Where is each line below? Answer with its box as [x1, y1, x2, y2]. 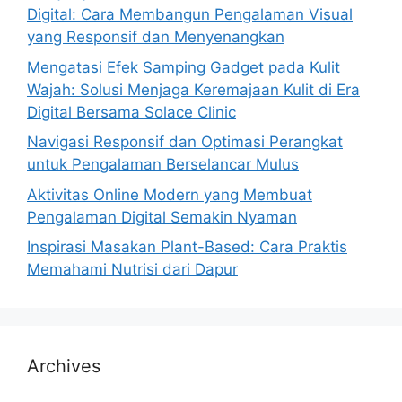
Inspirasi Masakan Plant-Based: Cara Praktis [27, 238, 347, 256]
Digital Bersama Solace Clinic [27, 102, 236, 121]
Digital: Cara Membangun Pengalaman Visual [27, 5, 353, 23]
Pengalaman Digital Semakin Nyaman [27, 207, 297, 226]
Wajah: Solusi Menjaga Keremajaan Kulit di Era [27, 80, 360, 99]
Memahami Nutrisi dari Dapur [27, 260, 238, 278]
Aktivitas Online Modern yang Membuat [27, 185, 312, 204]
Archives [27, 355, 100, 377]
